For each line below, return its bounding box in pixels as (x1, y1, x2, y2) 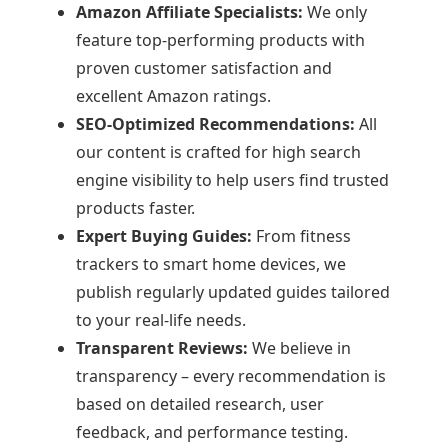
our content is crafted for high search (75, 141, 361, 163)
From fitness (251, 225, 351, 247)
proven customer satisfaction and (75, 57, 332, 79)
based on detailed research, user (75, 393, 324, 415)
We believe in (247, 337, 351, 359)
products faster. (75, 197, 195, 219)
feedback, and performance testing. (75, 421, 348, 443)
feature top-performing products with (75, 29, 365, 51)
